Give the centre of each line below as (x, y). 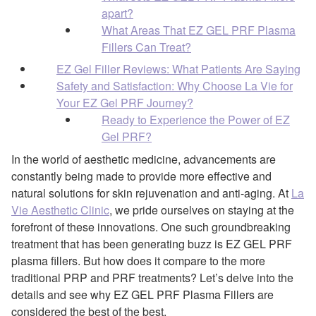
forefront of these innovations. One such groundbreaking (151, 226)
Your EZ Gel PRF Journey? (125, 102)
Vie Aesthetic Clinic (60, 209)
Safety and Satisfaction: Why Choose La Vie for (175, 85)
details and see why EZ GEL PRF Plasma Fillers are (142, 294)
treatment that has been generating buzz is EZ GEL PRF (152, 243)
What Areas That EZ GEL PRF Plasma (199, 30)
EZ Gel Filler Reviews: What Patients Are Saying (178, 68)
